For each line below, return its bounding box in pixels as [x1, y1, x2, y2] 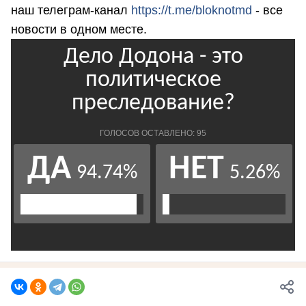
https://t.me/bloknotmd [131, 3, 252, 18]
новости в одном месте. [11, 23, 150, 37]
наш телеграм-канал [11, 3, 131, 18]
